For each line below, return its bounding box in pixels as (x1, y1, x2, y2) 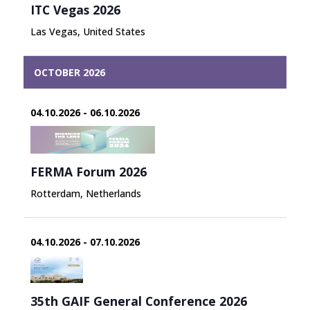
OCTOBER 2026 (33, 65, 105, 79)
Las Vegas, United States (30, 24, 145, 38)
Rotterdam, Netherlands (30, 186, 141, 200)
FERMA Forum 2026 (30, 163, 147, 180)
